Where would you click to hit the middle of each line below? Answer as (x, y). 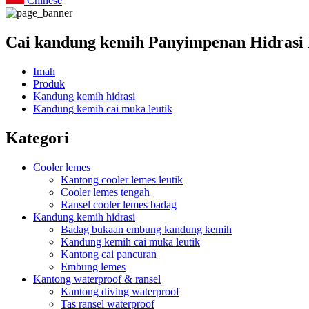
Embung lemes (93, 266)
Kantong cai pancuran (109, 254)
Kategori (37, 138)
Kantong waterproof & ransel (97, 279)
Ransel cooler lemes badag (119, 204)
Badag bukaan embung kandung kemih (146, 229)
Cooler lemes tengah (105, 192)
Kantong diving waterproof (120, 291)
